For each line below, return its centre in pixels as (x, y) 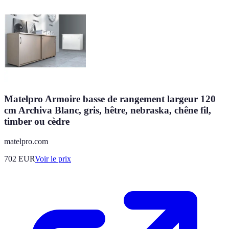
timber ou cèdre (37, 121)
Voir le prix (53, 158)
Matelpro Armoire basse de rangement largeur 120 (110, 99)
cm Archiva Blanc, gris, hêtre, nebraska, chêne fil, (108, 110)
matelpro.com (26, 141)
